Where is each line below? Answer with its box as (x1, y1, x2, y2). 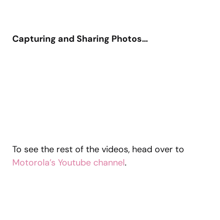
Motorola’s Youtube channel (12, 156, 125, 168)
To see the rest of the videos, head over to (12, 143, 184, 155)
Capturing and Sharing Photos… (12, 32, 148, 45)
